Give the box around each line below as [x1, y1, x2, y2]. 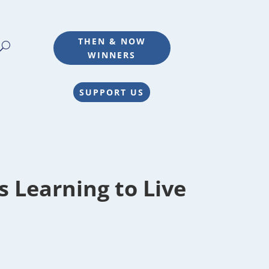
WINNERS [88, 49, 136, 61]
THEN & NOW [77, 35, 146, 47]
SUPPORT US [79, 86, 145, 98]
